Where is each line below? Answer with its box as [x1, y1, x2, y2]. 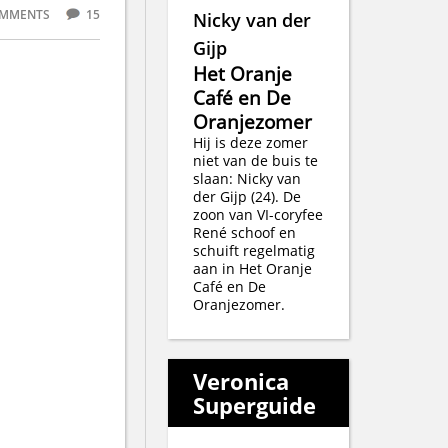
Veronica [193, 366, 290, 396]
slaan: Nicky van [193, 168, 302, 188]
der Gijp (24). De [193, 186, 302, 206]
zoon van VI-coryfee [193, 204, 324, 224]
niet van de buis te [193, 150, 319, 170]
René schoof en [193, 222, 297, 242]
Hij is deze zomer [193, 132, 309, 152]
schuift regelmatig [193, 240, 316, 260]
